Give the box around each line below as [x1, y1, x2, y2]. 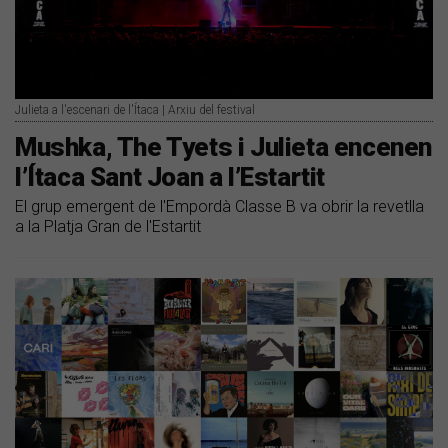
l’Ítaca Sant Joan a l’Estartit [15, 161, 326, 192]
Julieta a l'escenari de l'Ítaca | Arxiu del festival [15, 102, 255, 117]
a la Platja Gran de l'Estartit [15, 216, 201, 236]
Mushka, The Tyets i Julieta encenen [15, 131, 433, 162]
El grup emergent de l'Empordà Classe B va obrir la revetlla [15, 196, 424, 216]
